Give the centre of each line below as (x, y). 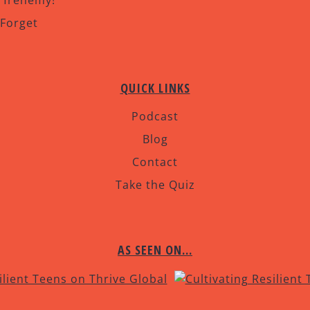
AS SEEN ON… (155, 250)
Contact (155, 162)
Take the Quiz (155, 185)
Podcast (155, 117)
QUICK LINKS (155, 88)
